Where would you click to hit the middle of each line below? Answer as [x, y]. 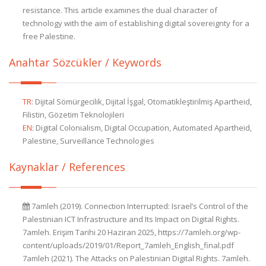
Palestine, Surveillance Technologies [88, 141]
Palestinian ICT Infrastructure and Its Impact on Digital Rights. [131, 219]
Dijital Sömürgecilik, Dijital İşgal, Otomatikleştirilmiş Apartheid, [143, 102]
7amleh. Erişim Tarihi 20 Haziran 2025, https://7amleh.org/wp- [132, 232]
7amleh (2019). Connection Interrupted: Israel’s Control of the [139, 206]
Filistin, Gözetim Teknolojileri [73, 115]
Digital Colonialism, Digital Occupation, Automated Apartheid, [144, 128]
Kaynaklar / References [67, 167]
